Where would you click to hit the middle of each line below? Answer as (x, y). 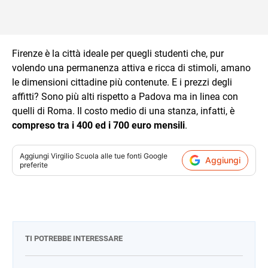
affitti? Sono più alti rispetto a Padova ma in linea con (125, 96)
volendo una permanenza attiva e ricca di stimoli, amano (131, 68)
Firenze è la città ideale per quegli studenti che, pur (118, 53)
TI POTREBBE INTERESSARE (74, 238)
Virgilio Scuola (75, 156)
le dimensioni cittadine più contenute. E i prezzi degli (122, 82)
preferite (34, 165)
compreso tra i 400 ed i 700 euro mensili (98, 125)
